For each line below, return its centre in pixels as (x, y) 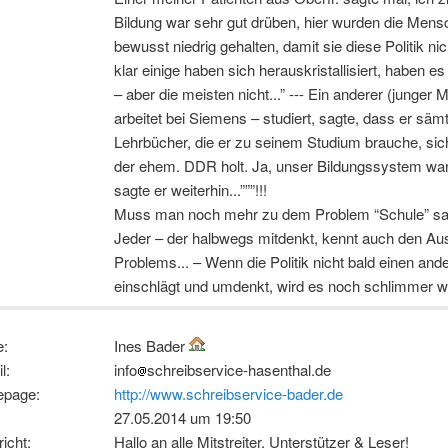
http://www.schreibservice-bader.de (228, 394)
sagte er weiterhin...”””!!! (190, 190)
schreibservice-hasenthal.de (239, 370)
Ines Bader (151, 346)
